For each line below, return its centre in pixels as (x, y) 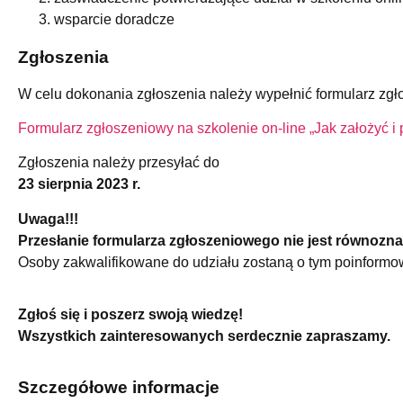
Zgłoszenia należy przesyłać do (119, 163)
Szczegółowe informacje (119, 387)
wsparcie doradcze (114, 19)
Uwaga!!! (48, 219)
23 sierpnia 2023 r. (79, 184)
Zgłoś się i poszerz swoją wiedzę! (130, 315)
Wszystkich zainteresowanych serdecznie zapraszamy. (204, 336)
